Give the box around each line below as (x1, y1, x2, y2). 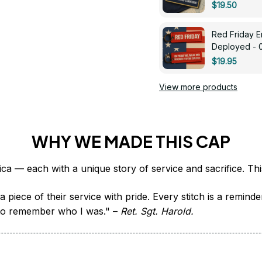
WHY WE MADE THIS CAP (32, 130, 230, 151)
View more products (159, 81, 237, 92)
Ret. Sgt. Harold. (120, 205, 194, 217)
